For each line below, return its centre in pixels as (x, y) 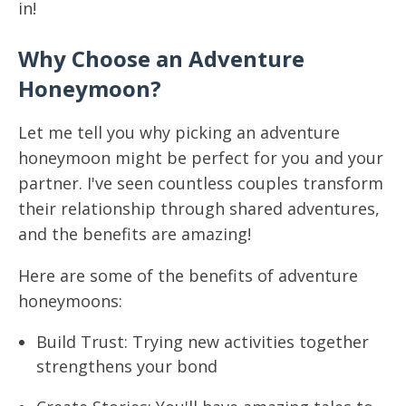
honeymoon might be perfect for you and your (201, 158)
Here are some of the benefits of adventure (188, 275)
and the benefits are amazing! (135, 234)
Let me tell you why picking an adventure (179, 132)
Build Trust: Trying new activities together (203, 342)
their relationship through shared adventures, (199, 208)
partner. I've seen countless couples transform (201, 183)
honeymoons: (70, 301)
